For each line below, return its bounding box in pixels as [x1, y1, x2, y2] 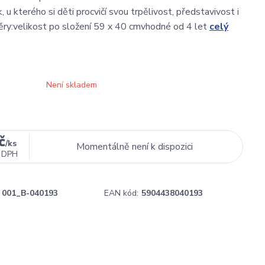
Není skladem [46, 79, 97, 91]
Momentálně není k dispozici [76, 140, 193, 153]
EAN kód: [104, 188, 138, 199]
